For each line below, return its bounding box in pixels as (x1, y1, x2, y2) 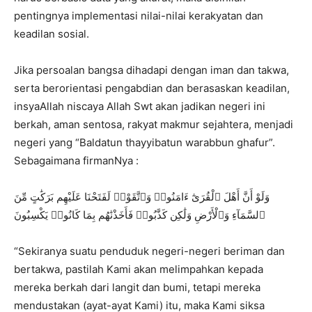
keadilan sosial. (14, 26, 89, 40)
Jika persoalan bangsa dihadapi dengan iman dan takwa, (14, 63, 289, 77)
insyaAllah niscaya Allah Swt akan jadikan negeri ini (14, 99, 265, 113)
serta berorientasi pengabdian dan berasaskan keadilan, (14, 81, 290, 95)
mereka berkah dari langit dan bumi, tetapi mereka (14, 280, 260, 294)
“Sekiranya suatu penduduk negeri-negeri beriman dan (14, 244, 285, 258)
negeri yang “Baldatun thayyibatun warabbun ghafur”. (14, 135, 275, 149)
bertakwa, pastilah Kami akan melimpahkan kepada (14, 262, 263, 276)
